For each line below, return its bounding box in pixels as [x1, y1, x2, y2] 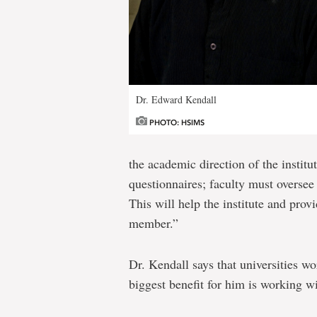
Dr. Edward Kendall [136, 92, 217, 106]
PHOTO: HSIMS [147, 117, 204, 127]
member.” [129, 214, 178, 231]
